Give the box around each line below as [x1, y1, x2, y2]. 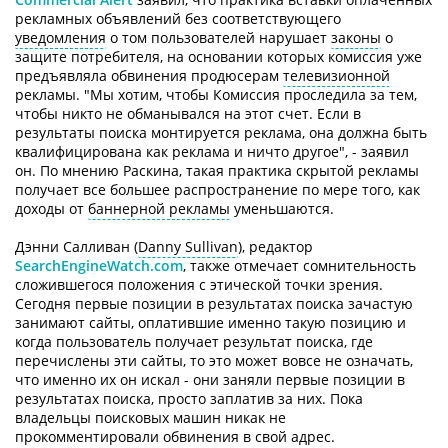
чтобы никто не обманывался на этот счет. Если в [15, 104, 361, 123]
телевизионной [283, 66, 390, 85]
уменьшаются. [230, 199, 334, 218]
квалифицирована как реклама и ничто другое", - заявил [15, 142, 409, 161]
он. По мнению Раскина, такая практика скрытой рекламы [15, 161, 419, 180]
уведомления [15, 28, 106, 47]
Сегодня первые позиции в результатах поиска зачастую [15, 294, 413, 313]
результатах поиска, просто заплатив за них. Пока [15, 389, 363, 408]
